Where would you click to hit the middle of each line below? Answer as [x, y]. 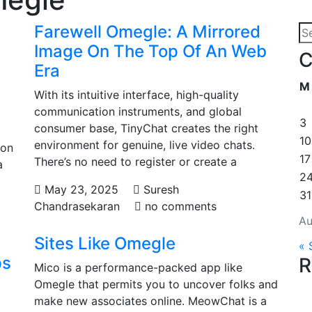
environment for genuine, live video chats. [145, 145]
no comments [179, 206]
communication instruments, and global [138, 111]
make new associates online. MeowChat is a [150, 301]
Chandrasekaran [77, 206]
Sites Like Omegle [105, 243]
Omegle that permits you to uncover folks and [156, 284]
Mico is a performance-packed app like [138, 267]
